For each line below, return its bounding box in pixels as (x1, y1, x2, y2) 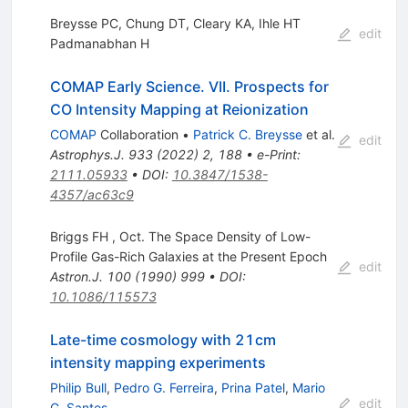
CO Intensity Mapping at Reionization (49, 99, 309, 118)
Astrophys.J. (49, 146, 125, 162)
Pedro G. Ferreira (113, 379, 214, 395)
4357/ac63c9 (49, 186, 134, 202)
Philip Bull (49, 379, 107, 395)
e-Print (256, 146, 297, 162)
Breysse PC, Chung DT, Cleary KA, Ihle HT (49, 15, 301, 31)
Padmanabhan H (49, 35, 149, 51)
